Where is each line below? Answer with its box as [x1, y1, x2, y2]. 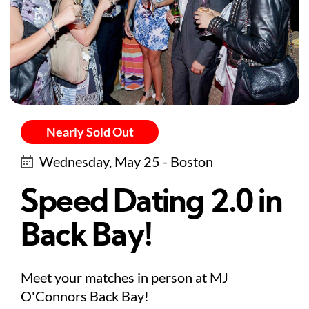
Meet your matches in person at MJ [21, 268, 228, 286]
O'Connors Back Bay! [21, 287, 149, 304]
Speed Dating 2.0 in [21, 188, 282, 219]
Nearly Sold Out [46, 123, 134, 139]
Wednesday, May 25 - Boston [39, 152, 213, 170]
